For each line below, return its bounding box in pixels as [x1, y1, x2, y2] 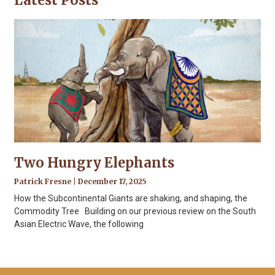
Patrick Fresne [14, 176, 74, 186]
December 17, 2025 [76, 176, 147, 186]
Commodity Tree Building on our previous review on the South [14, 206, 257, 216]
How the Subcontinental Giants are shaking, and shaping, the [14, 193, 248, 203]
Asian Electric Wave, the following [14, 219, 144, 229]
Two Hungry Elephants [14, 153, 175, 171]
